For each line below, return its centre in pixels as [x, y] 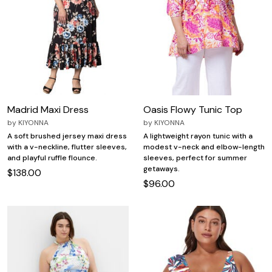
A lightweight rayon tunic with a [198, 136]
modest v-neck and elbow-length [204, 147]
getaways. [161, 168]
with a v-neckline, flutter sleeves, [67, 147]
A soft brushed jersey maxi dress [67, 136]
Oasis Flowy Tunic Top [193, 109]
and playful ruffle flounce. [52, 158]
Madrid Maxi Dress [48, 109]
